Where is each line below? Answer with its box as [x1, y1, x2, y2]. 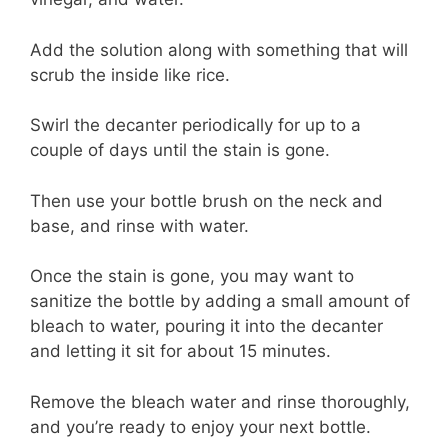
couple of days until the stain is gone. [30, 140, 330, 161]
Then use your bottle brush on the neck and [30, 190, 383, 211]
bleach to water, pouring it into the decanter [30, 316, 383, 337]
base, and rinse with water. [30, 215, 249, 236]
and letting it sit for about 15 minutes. [30, 341, 331, 362]
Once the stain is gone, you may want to [30, 266, 354, 287]
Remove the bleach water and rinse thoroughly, [30, 391, 410, 412]
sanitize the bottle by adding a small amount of [30, 291, 410, 312]
